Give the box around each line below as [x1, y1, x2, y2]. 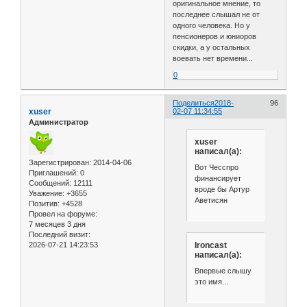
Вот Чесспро [194, 163, 238, 172]
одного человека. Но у [173, 21, 251, 30]
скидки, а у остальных [173, 43, 251, 52]
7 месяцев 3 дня [29, 219, 86, 228]
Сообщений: [29, 178, 71, 187]
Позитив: [29, 199, 60, 208]
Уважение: [29, 188, 64, 197]
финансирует [194, 174, 241, 183]
